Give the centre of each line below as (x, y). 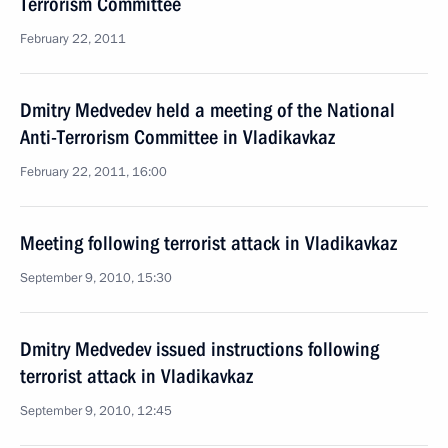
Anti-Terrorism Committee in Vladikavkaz (177, 137)
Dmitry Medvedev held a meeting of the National (207, 110)
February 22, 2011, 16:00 (93, 172)
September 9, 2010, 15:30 (96, 278)
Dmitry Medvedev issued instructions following (199, 349)
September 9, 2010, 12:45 (96, 411)
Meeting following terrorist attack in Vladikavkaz (208, 243)
